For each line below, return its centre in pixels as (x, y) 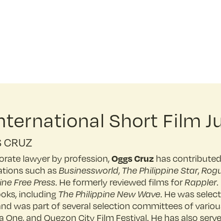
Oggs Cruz (133, 158)
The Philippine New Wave (109, 194)
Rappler (201, 182)
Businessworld (89, 170)
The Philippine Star (160, 170)
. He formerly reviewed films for (120, 182)
